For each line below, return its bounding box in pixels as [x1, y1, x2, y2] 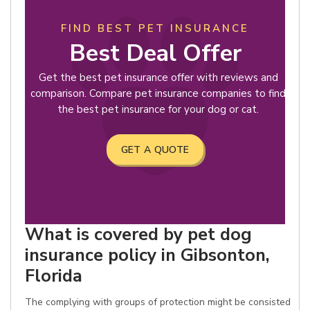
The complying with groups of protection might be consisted [25, 295, 291, 309]
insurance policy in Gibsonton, [25, 243, 270, 267]
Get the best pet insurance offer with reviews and [38, 71, 278, 84]
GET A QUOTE [120, 143, 190, 156]
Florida [25, 264, 82, 288]
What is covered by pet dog [25, 222, 252, 246]
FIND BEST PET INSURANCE [61, 21, 249, 35]
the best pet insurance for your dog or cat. [57, 102, 259, 116]
